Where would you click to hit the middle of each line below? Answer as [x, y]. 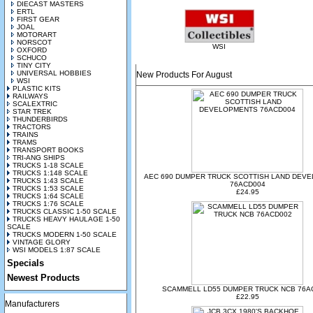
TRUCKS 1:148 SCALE [50, 173]
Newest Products [43, 278]
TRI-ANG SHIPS [39, 158]
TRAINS [26, 134]
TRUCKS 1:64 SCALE [48, 196]
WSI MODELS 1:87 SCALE [57, 250]
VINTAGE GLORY [42, 242]
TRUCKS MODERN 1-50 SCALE [65, 234]
